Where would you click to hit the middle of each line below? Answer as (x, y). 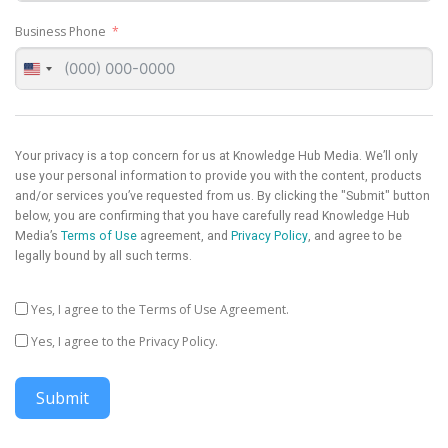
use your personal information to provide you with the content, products (218, 176)
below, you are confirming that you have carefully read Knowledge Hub (212, 216)
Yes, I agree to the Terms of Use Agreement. (160, 309)
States (50, 92)
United (51, 72)
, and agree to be (355, 236)
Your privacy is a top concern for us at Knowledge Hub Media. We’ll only (216, 156)
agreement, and (184, 236)
